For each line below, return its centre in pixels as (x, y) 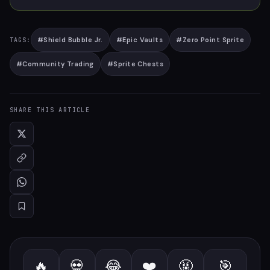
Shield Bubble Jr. (73, 40)
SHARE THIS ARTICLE (50, 110)
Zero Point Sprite (213, 40)
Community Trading (58, 64)
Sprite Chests (139, 64)
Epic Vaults (143, 40)
